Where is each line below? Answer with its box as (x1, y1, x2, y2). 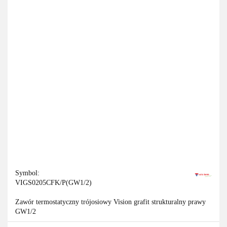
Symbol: (15, 169, 40, 177)
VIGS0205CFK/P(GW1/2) (15, 179, 92, 187)
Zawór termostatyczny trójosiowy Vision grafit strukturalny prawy (15, 198, 206, 206)
